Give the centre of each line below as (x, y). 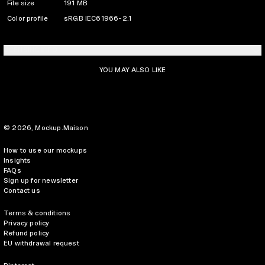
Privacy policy (27, 223)
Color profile (28, 18)
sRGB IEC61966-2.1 (98, 18)
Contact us (22, 190)
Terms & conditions (37, 213)
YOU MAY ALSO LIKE (132, 70)
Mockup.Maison (62, 128)
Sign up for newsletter (41, 180)
